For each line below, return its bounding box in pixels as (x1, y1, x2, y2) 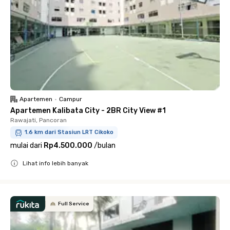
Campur (59, 95, 82, 103)
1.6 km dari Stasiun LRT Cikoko (25, 129, 113, 136)
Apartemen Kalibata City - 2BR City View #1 (10, 106, 166, 115)
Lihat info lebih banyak (23, 160, 88, 167)
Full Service (57, 201, 89, 207)
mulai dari (10, 141, 42, 150)
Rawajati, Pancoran (10, 117, 67, 124)
